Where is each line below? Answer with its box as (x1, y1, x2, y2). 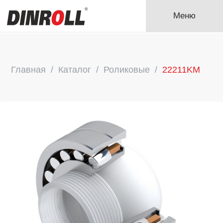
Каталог (58, 65, 92, 75)
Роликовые (104, 65, 150, 75)
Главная (11, 65, 46, 75)
